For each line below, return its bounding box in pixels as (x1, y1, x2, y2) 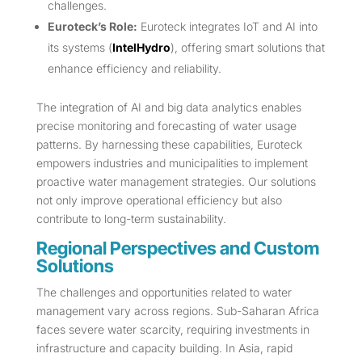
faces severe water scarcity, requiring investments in (36, 322, 309, 337)
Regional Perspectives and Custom (36, 238, 319, 259)
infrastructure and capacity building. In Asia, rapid (36, 341, 293, 356)
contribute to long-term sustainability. (36, 212, 226, 226)
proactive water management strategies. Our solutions (36, 175, 316, 189)
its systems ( (47, 40, 112, 55)
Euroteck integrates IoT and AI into (137, 19, 318, 34)
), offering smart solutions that (170, 40, 325, 55)
